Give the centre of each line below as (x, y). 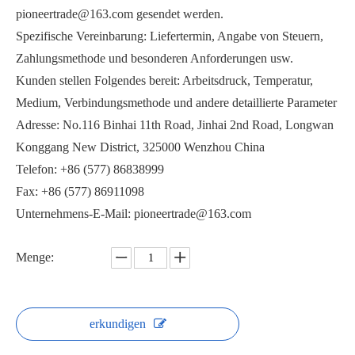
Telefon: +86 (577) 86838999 (90, 169)
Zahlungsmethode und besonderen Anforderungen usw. (155, 58)
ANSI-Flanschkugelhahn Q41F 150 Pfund (300, 344)
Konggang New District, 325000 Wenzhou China (140, 147)
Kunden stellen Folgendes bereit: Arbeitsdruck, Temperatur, (164, 80)
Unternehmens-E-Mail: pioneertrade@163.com (134, 214)
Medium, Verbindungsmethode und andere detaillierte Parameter (176, 103)
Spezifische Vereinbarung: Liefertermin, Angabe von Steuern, (170, 36)
